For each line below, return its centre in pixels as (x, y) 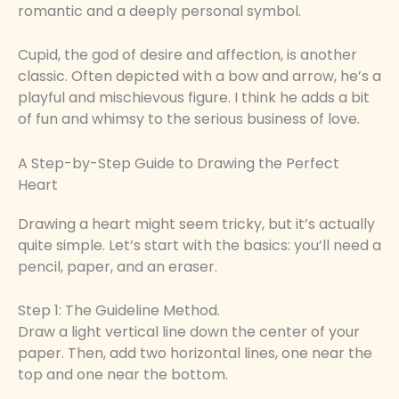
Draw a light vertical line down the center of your (189, 332)
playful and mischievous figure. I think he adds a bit (194, 98)
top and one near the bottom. (123, 375)
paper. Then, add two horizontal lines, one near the (195, 354)
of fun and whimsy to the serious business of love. (189, 119)
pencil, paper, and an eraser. (118, 266)
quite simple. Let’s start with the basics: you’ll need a (199, 245)
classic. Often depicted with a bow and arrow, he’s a (199, 77)
